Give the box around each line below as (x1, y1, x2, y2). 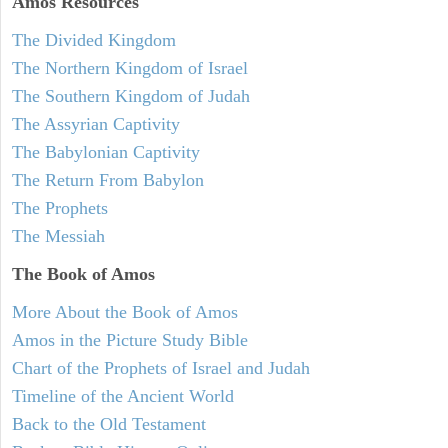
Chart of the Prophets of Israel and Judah (12, 357, 310, 378)
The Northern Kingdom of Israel (12, 57, 248, 78)
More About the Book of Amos (12, 301, 238, 322)
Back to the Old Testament (12, 413, 206, 434)
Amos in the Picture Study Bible (12, 329, 248, 350)
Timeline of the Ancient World (12, 385, 234, 406)
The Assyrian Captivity (12, 113, 180, 134)
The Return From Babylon (12, 169, 204, 190)
